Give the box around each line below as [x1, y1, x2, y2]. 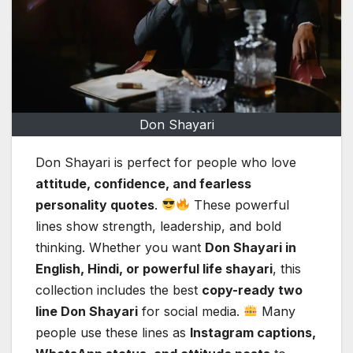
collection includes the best [35, 281, 202, 298]
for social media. [138, 303, 243, 319]
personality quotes [35, 196, 154, 213]
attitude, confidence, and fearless [35, 175, 251, 191]
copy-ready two [202, 281, 303, 298]
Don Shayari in [205, 239, 296, 255]
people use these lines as [35, 324, 190, 340]
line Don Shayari [35, 303, 138, 319]
